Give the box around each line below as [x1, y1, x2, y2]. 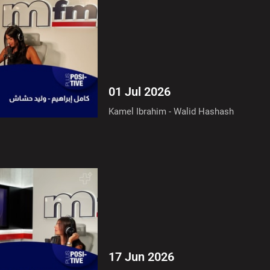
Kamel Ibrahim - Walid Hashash [108, 105, 234, 117]
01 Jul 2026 [108, 84, 171, 99]
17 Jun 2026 [108, 250, 175, 265]
